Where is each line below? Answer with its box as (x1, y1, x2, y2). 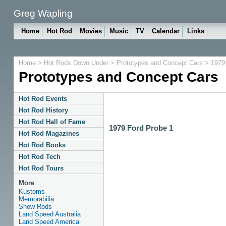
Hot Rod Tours (18, 164, 64, 172)
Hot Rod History (18, 106, 68, 114)
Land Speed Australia (18, 210, 81, 218)
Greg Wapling (13, 8, 73, 19)
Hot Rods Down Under (43, 59, 110, 67)
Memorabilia (18, 195, 54, 203)
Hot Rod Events (18, 95, 67, 102)
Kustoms (18, 188, 45, 195)
